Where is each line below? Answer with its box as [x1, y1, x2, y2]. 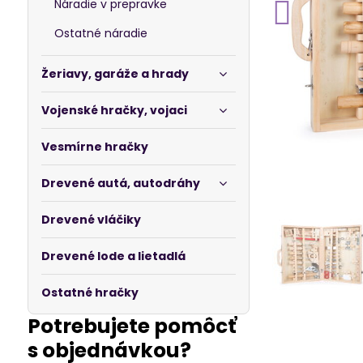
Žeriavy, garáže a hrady [41, 66, 189, 82]
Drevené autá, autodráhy [41, 175, 200, 191]
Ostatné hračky [41, 284, 139, 301]
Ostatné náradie [53, 25, 147, 41]
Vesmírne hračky [41, 139, 148, 155]
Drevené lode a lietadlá [41, 248, 186, 264]
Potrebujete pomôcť [27, 312, 237, 340]
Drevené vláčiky [41, 211, 141, 228]
